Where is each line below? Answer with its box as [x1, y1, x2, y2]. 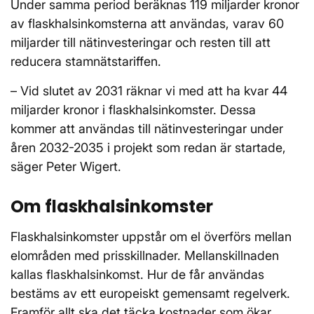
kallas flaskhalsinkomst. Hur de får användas [11, 267, 264, 282]
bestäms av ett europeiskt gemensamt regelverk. [11, 286, 290, 301]
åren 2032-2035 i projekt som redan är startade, [11, 140, 286, 156]
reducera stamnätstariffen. [11, 54, 161, 69]
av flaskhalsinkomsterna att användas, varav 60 [11, 16, 284, 32]
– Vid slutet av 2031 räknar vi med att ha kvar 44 [11, 83, 287, 99]
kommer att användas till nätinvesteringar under [11, 121, 283, 137]
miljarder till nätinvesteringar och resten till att [11, 35, 271, 50]
